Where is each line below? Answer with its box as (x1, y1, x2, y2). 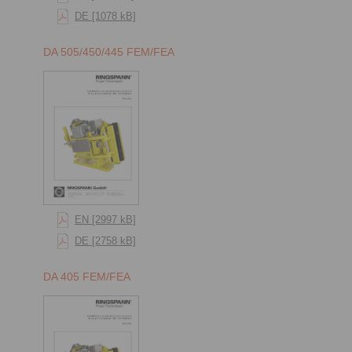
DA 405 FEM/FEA (43, 270, 130, 284)
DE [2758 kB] (75, 235, 136, 247)
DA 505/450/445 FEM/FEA (43, 45, 174, 58)
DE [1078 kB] (75, 9, 136, 22)
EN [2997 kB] (75, 214, 136, 226)
